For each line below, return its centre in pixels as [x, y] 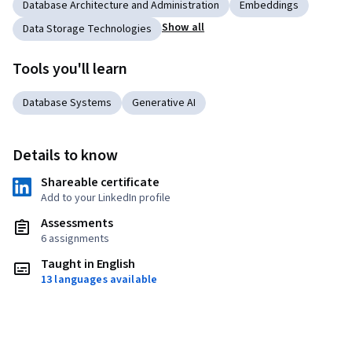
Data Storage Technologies [87, 29]
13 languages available [99, 280]
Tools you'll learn [70, 70]
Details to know [66, 156]
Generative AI [164, 103]
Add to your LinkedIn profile [106, 198]
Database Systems [67, 103]
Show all [183, 28]
